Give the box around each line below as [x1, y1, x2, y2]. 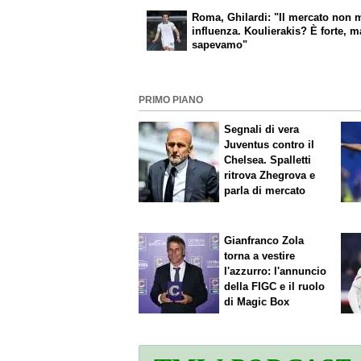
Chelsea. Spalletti [224, 154, 312, 167]
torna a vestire [224, 250, 296, 263]
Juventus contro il [224, 139, 315, 151]
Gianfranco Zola [224, 234, 305, 247]
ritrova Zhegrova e [224, 169, 316, 182]
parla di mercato [224, 185, 306, 197]
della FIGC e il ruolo [224, 280, 326, 293]
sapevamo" [192, 39, 248, 52]
